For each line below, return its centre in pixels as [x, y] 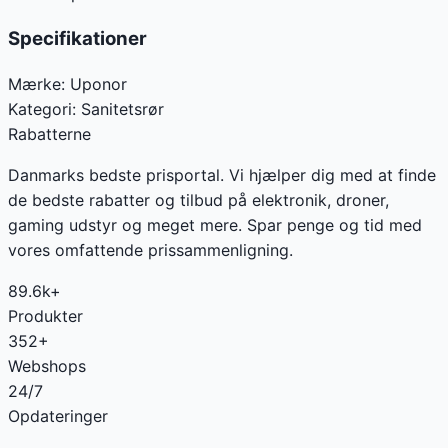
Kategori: [42, 109]
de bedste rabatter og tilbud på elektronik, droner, [198, 200]
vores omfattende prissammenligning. [150, 250]
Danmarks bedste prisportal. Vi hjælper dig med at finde [222, 175]
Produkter [45, 316]
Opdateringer [58, 416]
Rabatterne [49, 134]
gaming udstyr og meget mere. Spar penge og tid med [215, 225]
